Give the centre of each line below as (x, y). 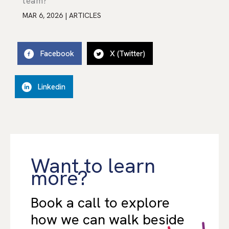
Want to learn (93, 166)
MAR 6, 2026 (44, 16)
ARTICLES (85, 16)
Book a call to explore (100, 203)
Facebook (57, 53)
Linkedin (52, 87)
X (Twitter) (128, 53)
